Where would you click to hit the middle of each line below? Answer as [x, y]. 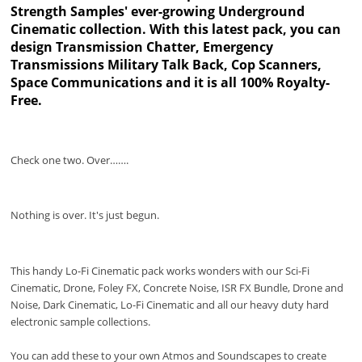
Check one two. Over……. [70, 160]
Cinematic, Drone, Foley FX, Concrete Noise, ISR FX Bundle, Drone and [177, 287]
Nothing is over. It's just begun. [85, 215]
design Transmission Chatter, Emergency [142, 46]
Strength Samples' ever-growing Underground [158, 11]
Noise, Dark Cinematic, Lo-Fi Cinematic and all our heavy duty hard [170, 304]
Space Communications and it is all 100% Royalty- [170, 82]
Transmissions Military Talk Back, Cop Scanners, [166, 64]
